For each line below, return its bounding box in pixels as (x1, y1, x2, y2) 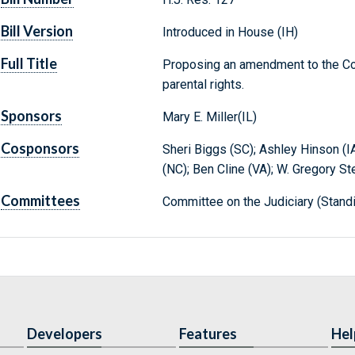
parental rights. (162, 77, 244, 93)
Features (179, 325, 237, 343)
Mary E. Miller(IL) (162, 109, 257, 125)
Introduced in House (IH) (162, 25, 298, 40)
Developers (27, 325, 102, 343)
